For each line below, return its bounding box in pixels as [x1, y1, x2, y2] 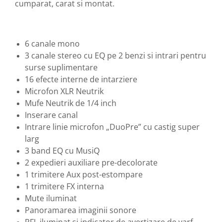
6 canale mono [25, 38, 80, 50]
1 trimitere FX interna [25, 181, 104, 192]
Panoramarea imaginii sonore [25, 205, 136, 216]
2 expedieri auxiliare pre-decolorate [25, 157, 158, 168]
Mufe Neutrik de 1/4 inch [25, 98, 116, 109]
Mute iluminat [25, 193, 77, 204]
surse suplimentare [25, 62, 98, 73]
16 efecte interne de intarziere [25, 74, 137, 85]
